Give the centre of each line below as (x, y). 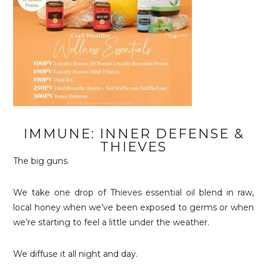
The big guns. (41, 161)
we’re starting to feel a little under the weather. (111, 222)
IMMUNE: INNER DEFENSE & (133, 134)
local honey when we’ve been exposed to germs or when (133, 207)
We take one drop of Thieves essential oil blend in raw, (133, 193)
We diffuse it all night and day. (76, 254)
